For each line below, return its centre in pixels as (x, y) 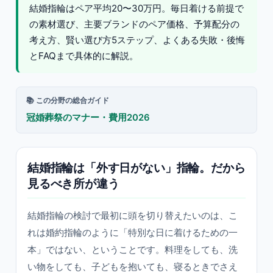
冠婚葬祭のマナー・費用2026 (88, 118)
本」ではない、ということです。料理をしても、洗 (133, 250)
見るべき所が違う (73, 183)
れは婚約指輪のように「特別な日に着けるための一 (133, 232)
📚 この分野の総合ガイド (68, 100)
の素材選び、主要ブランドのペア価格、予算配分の (134, 24)
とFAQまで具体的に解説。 (84, 56)
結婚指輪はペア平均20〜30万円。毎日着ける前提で (136, 8)
